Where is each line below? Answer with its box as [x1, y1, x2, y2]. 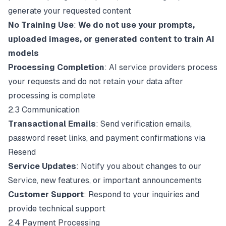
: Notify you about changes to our [76, 161, 201, 171]
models [8, 48, 39, 58]
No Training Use [8, 20, 74, 30]
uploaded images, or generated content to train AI [8, 34, 214, 44]
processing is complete [8, 91, 95, 100]
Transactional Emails [8, 119, 96, 129]
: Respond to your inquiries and [84, 190, 199, 199]
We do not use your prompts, [78, 20, 195, 30]
